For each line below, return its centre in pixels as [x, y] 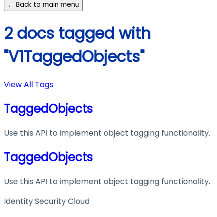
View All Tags [29, 85]
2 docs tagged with [77, 33]
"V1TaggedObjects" [74, 56]
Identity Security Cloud [47, 201]
